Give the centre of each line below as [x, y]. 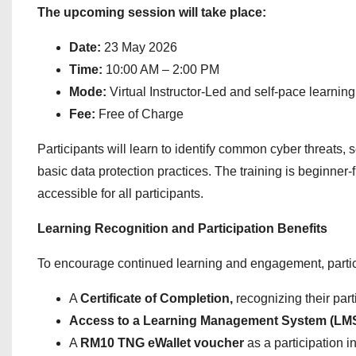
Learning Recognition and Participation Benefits [182, 228]
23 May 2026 [141, 47]
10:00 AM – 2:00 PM [161, 70]
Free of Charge [141, 114]
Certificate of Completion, [158, 298]
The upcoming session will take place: [152, 12]
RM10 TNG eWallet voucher [162, 343]
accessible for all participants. [120, 193]
